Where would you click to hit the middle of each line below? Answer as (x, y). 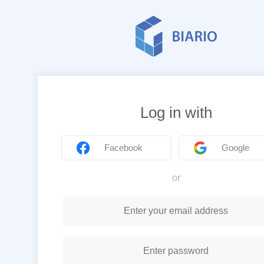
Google (235, 148)
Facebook (123, 148)
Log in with (176, 113)
